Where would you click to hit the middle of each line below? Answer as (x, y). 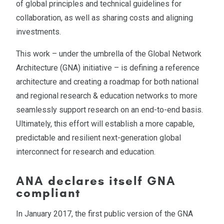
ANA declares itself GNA (96, 181)
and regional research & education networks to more (107, 95)
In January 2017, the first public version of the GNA (104, 213)
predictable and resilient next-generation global (98, 137)
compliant (48, 193)
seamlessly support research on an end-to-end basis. (109, 109)
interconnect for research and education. (86, 151)
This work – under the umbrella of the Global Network (109, 53)
